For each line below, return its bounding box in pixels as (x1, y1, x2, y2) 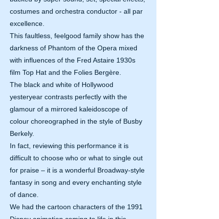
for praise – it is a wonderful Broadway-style (10, 166, 145, 174)
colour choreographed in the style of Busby (10, 117, 142, 125)
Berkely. (10, 130, 34, 137)
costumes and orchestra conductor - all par (10, 7, 143, 15)
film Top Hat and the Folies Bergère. (10, 68, 121, 76)
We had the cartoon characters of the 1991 (10, 203, 143, 211)
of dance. (10, 191, 39, 198)
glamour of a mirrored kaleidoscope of (10, 105, 128, 113)
